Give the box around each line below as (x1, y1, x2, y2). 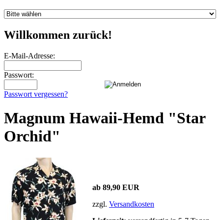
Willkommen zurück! (4, 28, 112, 41)
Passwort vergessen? (4, 89, 68, 98)
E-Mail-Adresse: (4, 51, 55, 60)
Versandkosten (109, 199, 154, 208)
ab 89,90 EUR (92, 183, 139, 192)
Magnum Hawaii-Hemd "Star (4, 109, 205, 127)
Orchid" (4, 127, 60, 145)
